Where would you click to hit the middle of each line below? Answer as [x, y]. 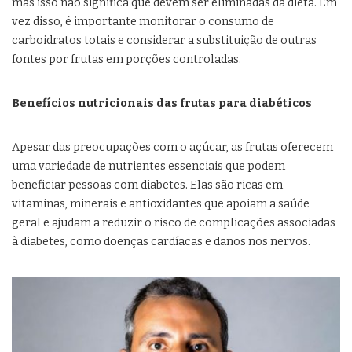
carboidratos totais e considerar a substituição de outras [164, 41]
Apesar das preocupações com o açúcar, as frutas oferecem [172, 148]
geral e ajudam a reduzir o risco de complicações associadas [174, 223]
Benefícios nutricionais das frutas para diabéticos [162, 104]
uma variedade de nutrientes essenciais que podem [148, 167]
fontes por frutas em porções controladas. [126, 60]
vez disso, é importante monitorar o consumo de [143, 22]
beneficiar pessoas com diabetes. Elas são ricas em [147, 185]
